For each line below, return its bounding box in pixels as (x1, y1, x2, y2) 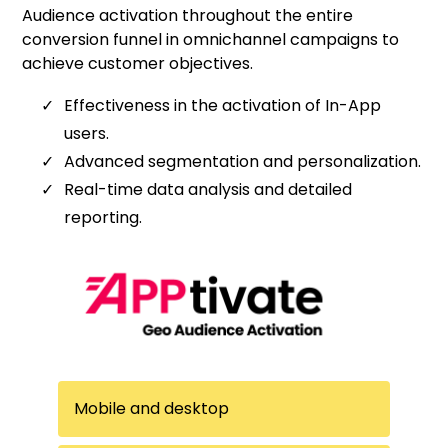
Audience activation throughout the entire (22, 3, 354, 27)
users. (64, 121, 110, 145)
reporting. (64, 205, 143, 229)
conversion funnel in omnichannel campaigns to (22, 27, 400, 51)
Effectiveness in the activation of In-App (64, 93, 382, 117)
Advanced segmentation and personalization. (64, 149, 422, 173)
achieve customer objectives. (22, 51, 254, 75)
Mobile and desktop (74, 396, 230, 420)
